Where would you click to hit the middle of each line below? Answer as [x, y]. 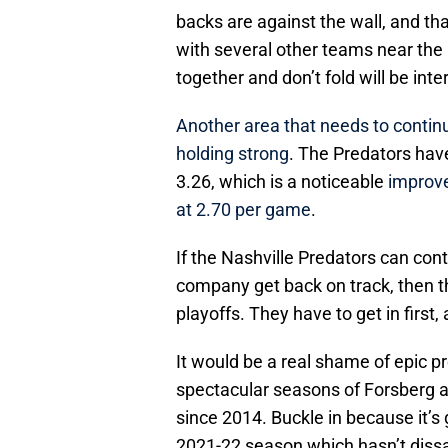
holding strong [232, 154]
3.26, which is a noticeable [282, 182]
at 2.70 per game [243, 210]
